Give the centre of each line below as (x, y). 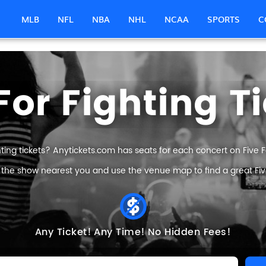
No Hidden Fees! (189, 232)
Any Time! (120, 232)
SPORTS (224, 19)
